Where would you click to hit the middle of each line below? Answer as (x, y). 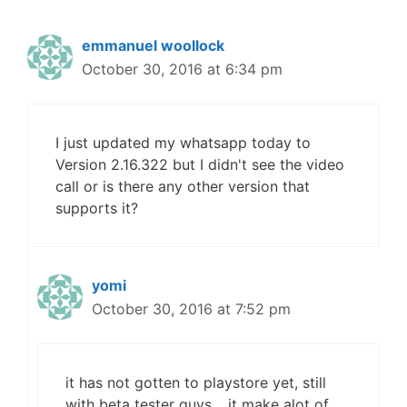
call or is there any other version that (183, 186)
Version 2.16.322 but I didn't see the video (200, 164)
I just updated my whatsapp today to (183, 143)
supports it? (97, 208)
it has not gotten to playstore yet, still (196, 382)
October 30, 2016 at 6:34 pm (182, 69)
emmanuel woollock (153, 45)
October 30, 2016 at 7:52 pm (191, 309)
